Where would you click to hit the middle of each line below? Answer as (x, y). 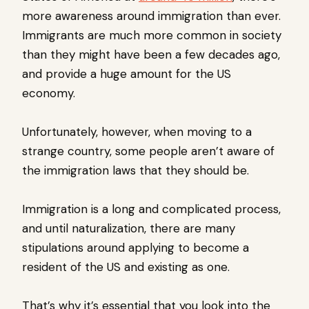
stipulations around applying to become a (136, 248)
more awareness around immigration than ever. (151, 16)
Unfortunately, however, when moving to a (137, 132)
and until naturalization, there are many (129, 229)
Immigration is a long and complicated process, (151, 209)
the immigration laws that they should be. (137, 171)
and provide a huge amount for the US (127, 74)
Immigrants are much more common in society (152, 36)
